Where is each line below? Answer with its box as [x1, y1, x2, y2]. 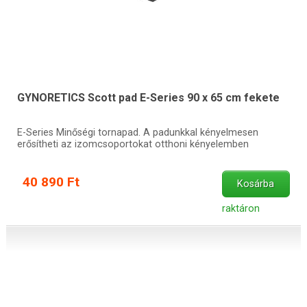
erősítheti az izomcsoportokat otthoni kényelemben [16, 138, 249, 150]
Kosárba [237, 178, 275, 191]
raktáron [221, 203, 260, 215]
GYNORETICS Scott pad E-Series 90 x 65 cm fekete [16, 91, 280, 105]
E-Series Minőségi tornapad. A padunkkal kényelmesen [16, 126, 258, 138]
